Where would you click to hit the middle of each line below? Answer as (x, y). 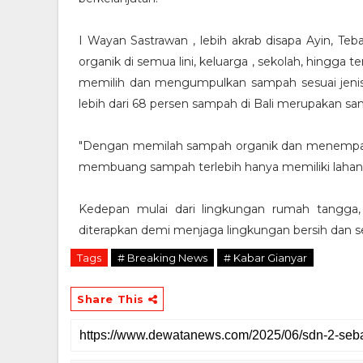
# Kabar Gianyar (265, 258)
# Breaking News (162, 258)
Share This (113, 299)
